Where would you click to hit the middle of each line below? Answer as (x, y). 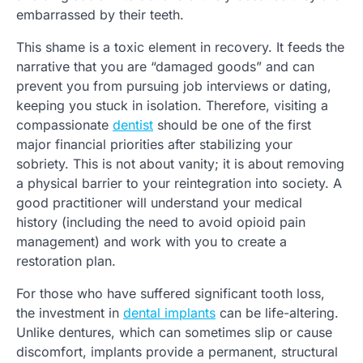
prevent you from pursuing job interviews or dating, (174, 86)
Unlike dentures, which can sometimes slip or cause (174, 333)
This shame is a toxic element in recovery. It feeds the (180, 47)
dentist (133, 125)
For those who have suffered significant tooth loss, (171, 294)
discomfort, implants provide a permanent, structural (177, 352)
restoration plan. (66, 261)
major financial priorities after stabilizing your (154, 145)
